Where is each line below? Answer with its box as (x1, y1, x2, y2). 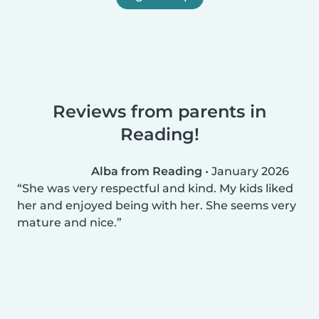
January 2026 (211, 164, 289, 178)
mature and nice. (17, 215, 117, 229)
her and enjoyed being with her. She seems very (17, 198, 296, 212)
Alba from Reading (91, 164, 202, 178)
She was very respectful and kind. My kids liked (22, 181, 293, 195)
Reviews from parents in (53, 100, 266, 122)
